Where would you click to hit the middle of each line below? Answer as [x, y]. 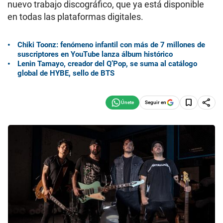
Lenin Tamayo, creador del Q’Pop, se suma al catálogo [107, 63]
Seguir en [156, 102]
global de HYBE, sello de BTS [66, 73]
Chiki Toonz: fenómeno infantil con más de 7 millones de [111, 45]
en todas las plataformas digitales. [75, 17]
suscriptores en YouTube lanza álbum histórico [95, 54]
